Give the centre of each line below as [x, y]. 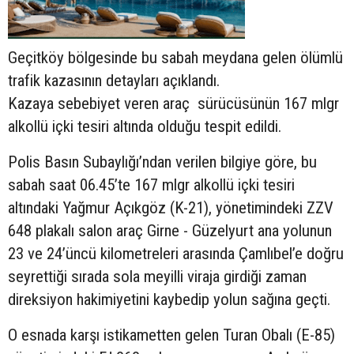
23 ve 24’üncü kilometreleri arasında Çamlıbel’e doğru [176, 254]
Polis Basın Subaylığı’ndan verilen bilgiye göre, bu [162, 162]
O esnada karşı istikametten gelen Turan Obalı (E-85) [171, 335]
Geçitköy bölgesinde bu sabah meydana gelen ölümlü [175, 58]
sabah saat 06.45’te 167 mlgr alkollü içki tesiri [151, 185]
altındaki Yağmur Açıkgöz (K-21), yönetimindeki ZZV [171, 208]
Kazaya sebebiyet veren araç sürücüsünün [146, 104]
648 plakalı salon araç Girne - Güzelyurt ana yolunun [170, 231]
